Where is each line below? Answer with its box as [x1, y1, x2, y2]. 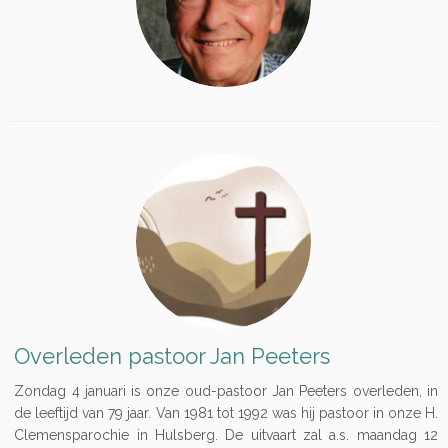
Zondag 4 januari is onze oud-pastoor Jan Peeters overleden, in [14, 383, 438, 399]
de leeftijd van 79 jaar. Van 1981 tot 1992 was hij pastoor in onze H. [14, 405, 438, 421]
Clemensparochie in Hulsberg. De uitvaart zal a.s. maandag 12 [14, 427, 438, 443]
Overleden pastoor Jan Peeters [14, 343, 331, 369]
